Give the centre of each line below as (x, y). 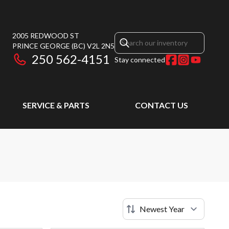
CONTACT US (162, 105)
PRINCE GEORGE (41, 46)
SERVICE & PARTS (56, 105)
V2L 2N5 (101, 46)
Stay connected (140, 60)
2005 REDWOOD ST (46, 36)
